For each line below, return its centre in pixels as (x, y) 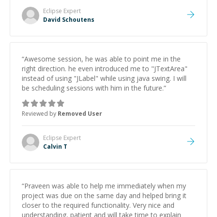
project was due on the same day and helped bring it (104, 195)
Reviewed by (40, 114)
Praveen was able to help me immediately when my (105, 186)
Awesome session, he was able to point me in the (102, 59)
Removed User (80, 114)
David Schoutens (69, 20)
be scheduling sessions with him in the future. (93, 88)
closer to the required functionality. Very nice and (98, 205)
